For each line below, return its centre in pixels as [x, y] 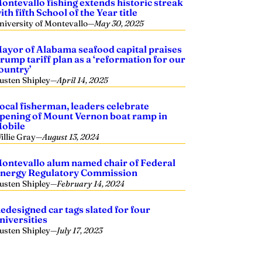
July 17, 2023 [80, 230]
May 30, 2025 [119, 23]
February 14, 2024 [91, 184]
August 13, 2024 [71, 137]
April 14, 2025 [83, 80]
